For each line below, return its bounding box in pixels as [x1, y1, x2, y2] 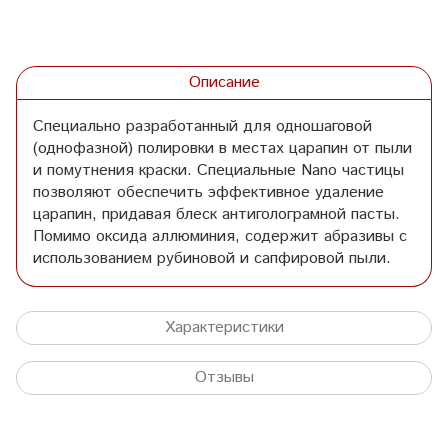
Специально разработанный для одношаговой [33, 114, 372, 138]
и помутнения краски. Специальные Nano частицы [33, 158, 404, 182]
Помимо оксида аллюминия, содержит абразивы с [33, 224, 407, 248]
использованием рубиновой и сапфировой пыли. [33, 246, 391, 270]
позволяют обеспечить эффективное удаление [33, 180, 384, 204]
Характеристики [164, 315, 284, 339]
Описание [188, 70, 260, 94]
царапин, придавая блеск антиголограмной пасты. [33, 202, 400, 226]
